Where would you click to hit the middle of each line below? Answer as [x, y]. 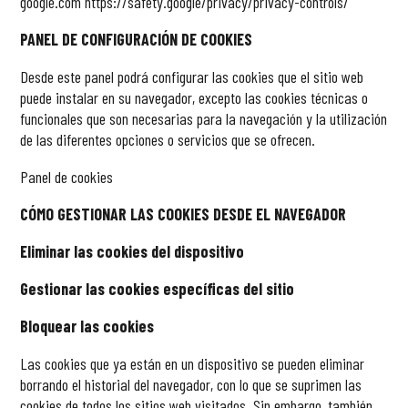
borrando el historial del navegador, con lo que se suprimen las [191, 385]
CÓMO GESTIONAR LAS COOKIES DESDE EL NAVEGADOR [184, 214]
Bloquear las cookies [89, 326]
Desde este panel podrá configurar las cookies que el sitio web [192, 77]
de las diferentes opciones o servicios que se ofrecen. [170, 140]
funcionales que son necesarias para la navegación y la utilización [204, 119]
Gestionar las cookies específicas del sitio [159, 289]
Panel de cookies [69, 177]
